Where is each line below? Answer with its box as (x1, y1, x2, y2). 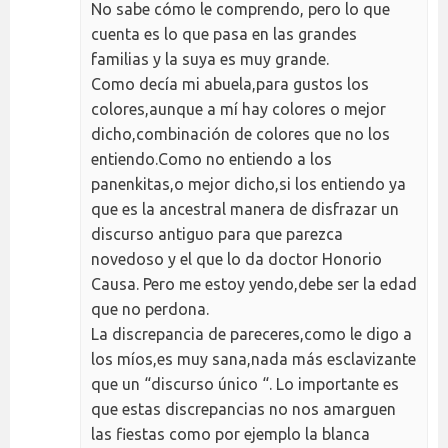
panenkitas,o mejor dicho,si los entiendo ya (91, 175, 406, 194)
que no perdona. (91, 300, 209, 319)
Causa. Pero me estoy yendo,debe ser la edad (91, 275, 417, 294)
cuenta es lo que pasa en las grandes (91, 25, 357, 44)
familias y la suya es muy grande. (91, 50, 329, 69)
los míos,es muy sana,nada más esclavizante (91, 350, 416, 369)
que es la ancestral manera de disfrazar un (91, 200, 399, 219)
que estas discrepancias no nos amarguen (91, 400, 396, 419)
